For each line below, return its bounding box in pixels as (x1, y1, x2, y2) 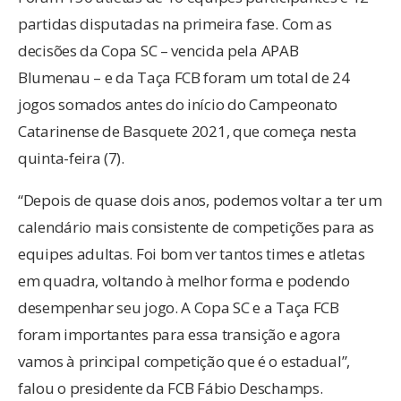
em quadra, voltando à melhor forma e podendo (18, 269, 350, 291)
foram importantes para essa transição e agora (18, 323, 341, 345)
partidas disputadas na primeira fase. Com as (18, 13, 332, 34)
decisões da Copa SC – (18, 39, 168, 61)
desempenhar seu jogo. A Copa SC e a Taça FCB (18, 296, 339, 318)
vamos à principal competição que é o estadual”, (18, 350, 350, 371)
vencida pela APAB (171, 39, 299, 61)
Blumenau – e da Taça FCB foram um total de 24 (18, 66, 350, 88)
